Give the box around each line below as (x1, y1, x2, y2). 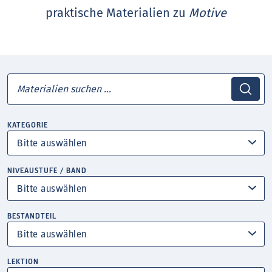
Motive (188, 5, 226, 20)
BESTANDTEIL (7, 212, 57, 220)
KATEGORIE (7, 121, 49, 129)
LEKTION (7, 258, 39, 265)
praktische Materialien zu (45, 5, 189, 20)
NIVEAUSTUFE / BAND (7, 167, 87, 174)
